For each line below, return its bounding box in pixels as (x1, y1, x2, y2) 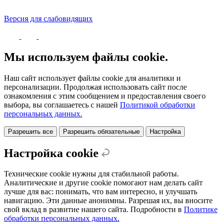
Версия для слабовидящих (4, 14, 93, 23)
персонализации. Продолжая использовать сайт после (4, 82, 187, 91)
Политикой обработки (120, 100, 195, 109)
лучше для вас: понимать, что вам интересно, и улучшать (4, 187, 197, 196)
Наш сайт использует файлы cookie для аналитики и (4, 73, 181, 82)
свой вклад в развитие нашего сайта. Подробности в (4, 205, 184, 214)
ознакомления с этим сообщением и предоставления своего (4, 91, 206, 100)
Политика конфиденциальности (95, 14, 203, 23)
